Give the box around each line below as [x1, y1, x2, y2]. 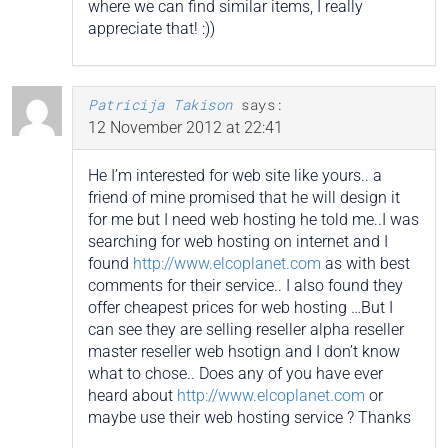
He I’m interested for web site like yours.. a [88, 166, 382, 186]
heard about [88, 386, 177, 406]
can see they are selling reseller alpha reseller [88, 320, 404, 340]
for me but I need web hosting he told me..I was [88, 210, 419, 230]
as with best [321, 254, 410, 274]
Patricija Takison [88, 95, 233, 115]
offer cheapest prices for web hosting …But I [88, 298, 393, 318]
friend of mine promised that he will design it [88, 188, 400, 208]
